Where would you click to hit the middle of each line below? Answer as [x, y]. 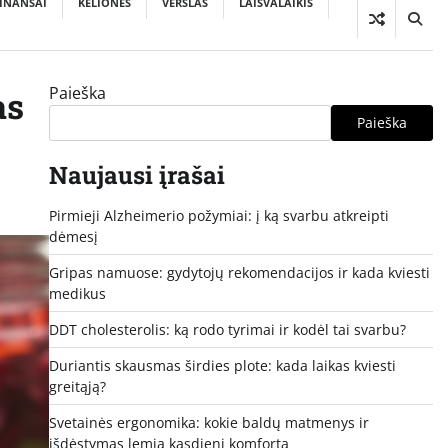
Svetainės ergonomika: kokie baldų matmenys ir [208, 422]
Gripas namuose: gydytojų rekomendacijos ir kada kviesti [239, 272]
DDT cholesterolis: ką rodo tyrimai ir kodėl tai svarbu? [227, 329]
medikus [77, 293]
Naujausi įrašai [136, 174]
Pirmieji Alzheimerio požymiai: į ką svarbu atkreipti [218, 215]
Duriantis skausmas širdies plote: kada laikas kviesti [222, 365]
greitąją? [77, 386]
